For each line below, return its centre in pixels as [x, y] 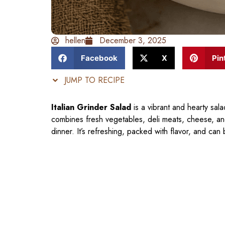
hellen [75, 41]
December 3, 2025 [133, 41]
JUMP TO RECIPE [93, 80]
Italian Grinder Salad [91, 107]
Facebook [99, 58]
